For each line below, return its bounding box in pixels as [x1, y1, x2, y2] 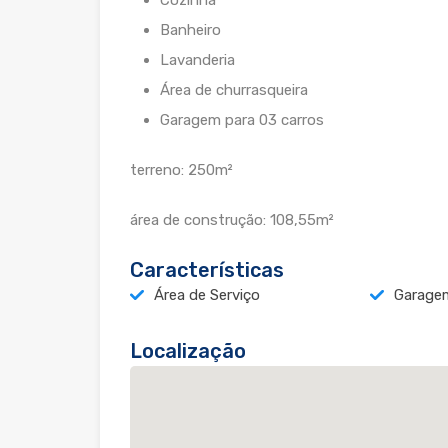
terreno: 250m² [130, 161, 233, 180]
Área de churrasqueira [160, 81, 308, 100]
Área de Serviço [154, 286, 260, 305]
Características [130, 258, 284, 283]
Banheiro [160, 21, 221, 40]
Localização [130, 339, 246, 364]
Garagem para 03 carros [160, 111, 324, 130]
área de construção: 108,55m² [130, 211, 334, 230]
